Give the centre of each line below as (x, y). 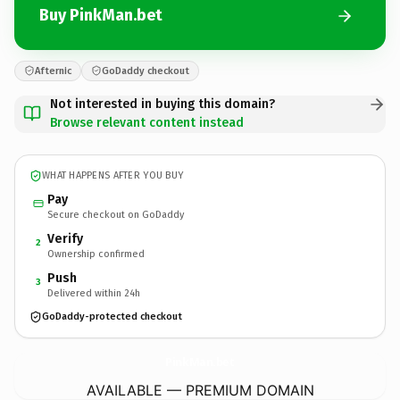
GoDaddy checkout (146, 71)
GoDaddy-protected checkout (112, 317)
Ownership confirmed (96, 254)
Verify (65, 238)
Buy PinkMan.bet (101, 15)
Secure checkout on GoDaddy (116, 214)
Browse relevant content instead (147, 122)
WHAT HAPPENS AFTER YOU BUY (113, 175)
